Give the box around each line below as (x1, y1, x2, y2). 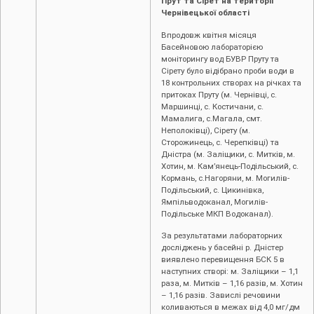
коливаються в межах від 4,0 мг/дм (161, 302, 300, 313)
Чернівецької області (161, 8, 250, 18)
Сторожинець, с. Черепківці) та (161, 137, 279, 147)
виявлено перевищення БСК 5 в (161, 254, 285, 265)
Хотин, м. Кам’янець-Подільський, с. (161, 161, 299, 171)
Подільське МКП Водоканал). (161, 208, 273, 219)
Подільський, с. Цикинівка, (161, 184, 264, 195)
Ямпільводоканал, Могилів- (161, 196, 268, 207)
